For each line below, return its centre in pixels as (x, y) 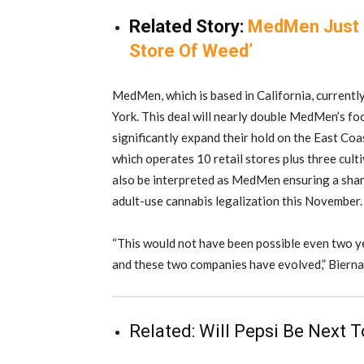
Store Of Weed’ (191, 51)
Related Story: (188, 27)
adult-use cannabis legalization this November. (237, 201)
